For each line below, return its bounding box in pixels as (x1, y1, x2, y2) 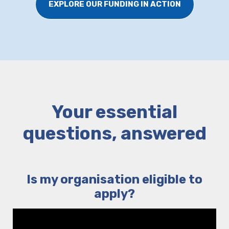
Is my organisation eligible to (27, 172, 202, 187)
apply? (94, 187, 135, 201)
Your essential (52, 101, 177, 123)
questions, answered (22, 123, 207, 145)
